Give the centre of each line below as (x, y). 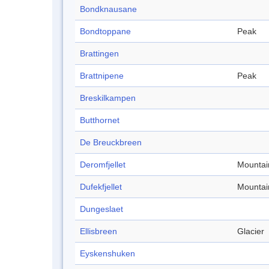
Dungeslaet (101, 209)
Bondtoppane (105, 32)
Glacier (251, 231)
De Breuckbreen (111, 143)
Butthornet (100, 120)
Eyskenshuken (107, 254)
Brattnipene (102, 76)
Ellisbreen (98, 231)
